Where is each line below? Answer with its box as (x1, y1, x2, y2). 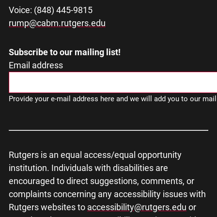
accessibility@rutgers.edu (87, 201, 186, 213)
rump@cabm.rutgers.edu (9, 17, 106, 29)
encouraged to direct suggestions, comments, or (9, 175, 194, 187)
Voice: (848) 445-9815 (9, 4, 93, 16)
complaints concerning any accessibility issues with (9, 188, 206, 200)
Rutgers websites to (9, 201, 87, 213)
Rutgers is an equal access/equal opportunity (9, 149, 182, 161)
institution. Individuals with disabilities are (9, 162, 168, 174)
